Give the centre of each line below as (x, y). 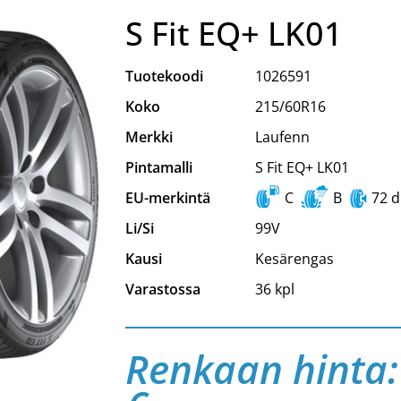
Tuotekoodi (165, 76)
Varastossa (163, 289)
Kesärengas (294, 259)
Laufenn (282, 137)
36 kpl (274, 289)
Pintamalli (159, 167)
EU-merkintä (168, 198)
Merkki (149, 137)
